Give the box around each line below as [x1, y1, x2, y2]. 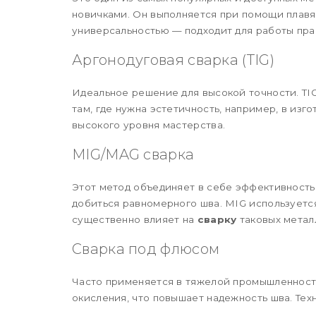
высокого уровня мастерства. [72, 119, 226, 130]
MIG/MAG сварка [72, 145, 195, 163]
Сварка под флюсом [72, 240, 220, 257]
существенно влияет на [72, 213, 197, 225]
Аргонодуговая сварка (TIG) [72, 51, 274, 68]
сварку [197, 213, 237, 225]
